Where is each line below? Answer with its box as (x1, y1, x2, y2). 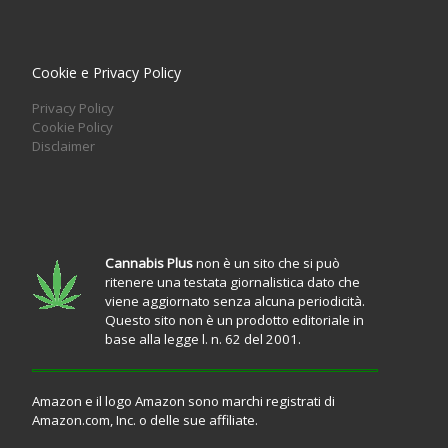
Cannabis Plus (104, 254, 193, 273)
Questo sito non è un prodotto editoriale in (104, 311, 364, 330)
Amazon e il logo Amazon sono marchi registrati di (31, 392, 335, 411)
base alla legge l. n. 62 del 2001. (104, 330, 301, 349)
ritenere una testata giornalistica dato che (104, 273, 360, 292)
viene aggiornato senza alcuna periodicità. (104, 292, 365, 311)
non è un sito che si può (192, 254, 340, 273)
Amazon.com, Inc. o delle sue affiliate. (31, 411, 258, 430)
